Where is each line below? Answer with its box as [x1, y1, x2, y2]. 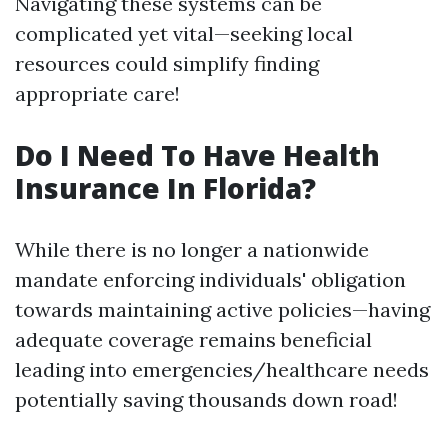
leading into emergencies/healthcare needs [15, 357, 429, 382]
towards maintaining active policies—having [15, 297, 430, 322]
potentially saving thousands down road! [15, 387, 398, 412]
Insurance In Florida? [15, 169, 316, 207]
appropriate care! [15, 81, 180, 106]
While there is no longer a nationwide [15, 237, 369, 262]
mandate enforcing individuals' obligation [15, 267, 406, 292]
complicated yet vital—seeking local [15, 21, 353, 46]
